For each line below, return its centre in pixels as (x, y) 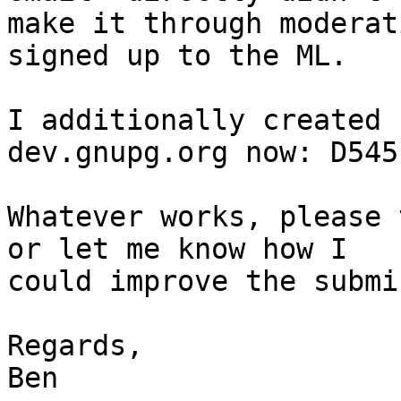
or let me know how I (186, 249)
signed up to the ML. (177, 56)
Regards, (75, 346)
